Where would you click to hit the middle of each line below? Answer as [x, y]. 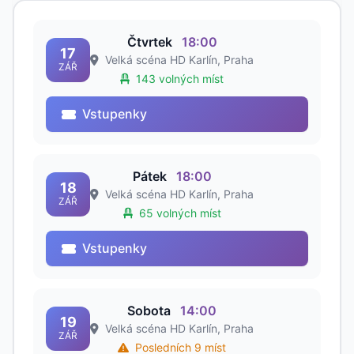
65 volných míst [178, 213]
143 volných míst [178, 79]
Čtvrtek [151, 42]
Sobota [151, 311]
